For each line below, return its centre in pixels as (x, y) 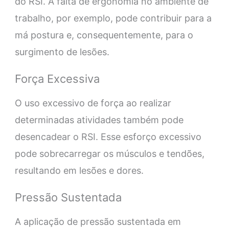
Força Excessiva (57, 79)
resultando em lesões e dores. (79, 171)
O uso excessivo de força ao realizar (93, 103)
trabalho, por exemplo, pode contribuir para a (113, 18)
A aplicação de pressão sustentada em (98, 222)
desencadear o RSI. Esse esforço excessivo (108, 137)
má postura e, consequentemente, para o (104, 35)
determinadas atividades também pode (99, 120)
